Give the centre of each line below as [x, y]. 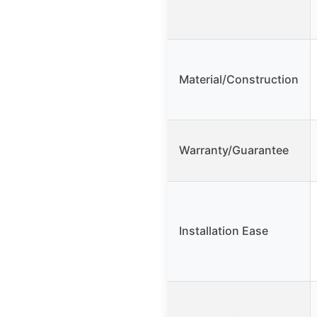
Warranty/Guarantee [234, 150]
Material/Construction [239, 80]
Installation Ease [224, 231]
